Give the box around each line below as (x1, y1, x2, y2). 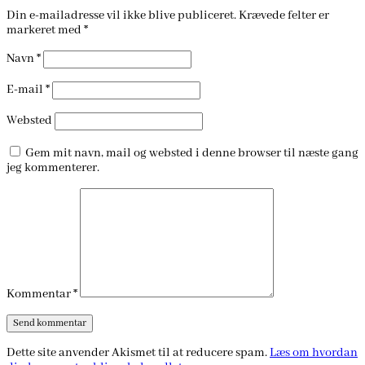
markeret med (7, 23, 84, 38)
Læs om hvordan (270, 345, 358, 361)
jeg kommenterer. (7, 161, 99, 176)
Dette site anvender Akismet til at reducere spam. (7, 345, 270, 361)
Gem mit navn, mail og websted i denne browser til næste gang (25, 146, 358, 161)
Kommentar (7, 287, 73, 302)
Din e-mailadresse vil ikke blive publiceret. (7, 8, 236, 24)
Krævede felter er (239, 8, 329, 24)
